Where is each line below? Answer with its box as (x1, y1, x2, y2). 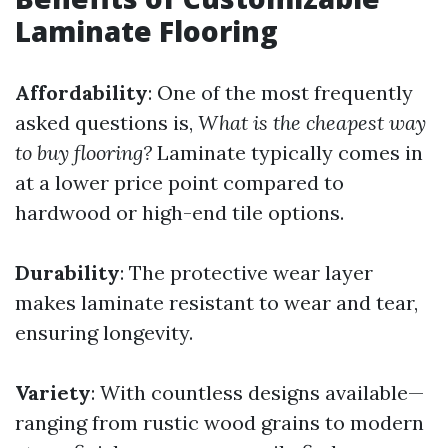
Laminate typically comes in (152, 140, 423, 165)
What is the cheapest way (198, 110, 426, 135)
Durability (15, 260, 120, 285)
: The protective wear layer (120, 260, 373, 285)
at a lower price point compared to (15, 170, 344, 195)
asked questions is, (15, 110, 198, 135)
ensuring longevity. (15, 320, 193, 345)
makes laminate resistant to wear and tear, (15, 290, 418, 315)
